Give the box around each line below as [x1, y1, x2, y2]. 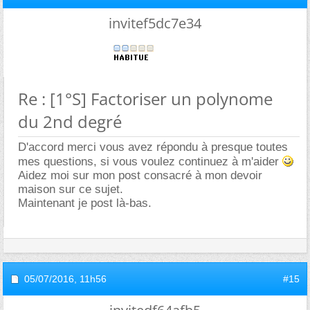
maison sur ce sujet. [18, 182, 123, 196]
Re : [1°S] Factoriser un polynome [18, 86, 273, 110]
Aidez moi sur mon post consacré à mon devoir [18, 168, 262, 182]
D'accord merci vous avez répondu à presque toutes [18, 140, 288, 154]
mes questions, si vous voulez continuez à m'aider [18, 154, 282, 168]
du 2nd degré [18, 109, 122, 133]
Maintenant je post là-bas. [18, 196, 152, 210]
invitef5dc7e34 [109, 13, 201, 33]
